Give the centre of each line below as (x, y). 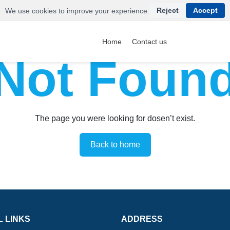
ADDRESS (142, 219)
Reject (168, 10)
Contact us (149, 41)
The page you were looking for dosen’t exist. (115, 118)
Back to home (115, 145)
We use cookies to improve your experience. (77, 11)
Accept (205, 10)
